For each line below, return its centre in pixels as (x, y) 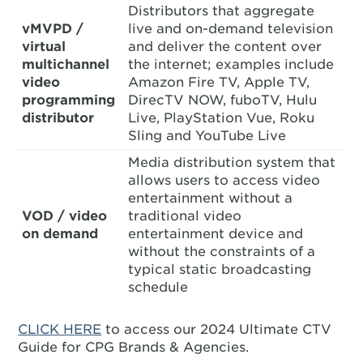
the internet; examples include (231, 64)
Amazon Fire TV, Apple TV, (219, 82)
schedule (158, 287)
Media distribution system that (232, 162)
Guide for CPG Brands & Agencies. (134, 347)
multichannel (66, 64)
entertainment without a (211, 198)
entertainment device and (216, 234)
